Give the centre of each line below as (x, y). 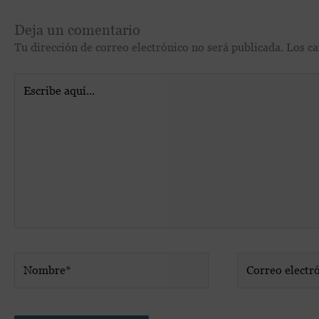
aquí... (29, 98)
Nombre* (37, 260)
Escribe (32, 80)
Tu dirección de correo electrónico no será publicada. (149, 47)
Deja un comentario (77, 30)
